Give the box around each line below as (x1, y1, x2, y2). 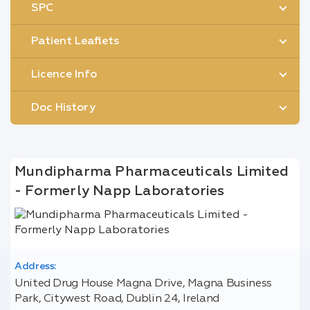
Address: (14, 262, 57, 272)
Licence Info (31, 69, 97, 80)
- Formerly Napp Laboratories (15, 184, 225, 198)
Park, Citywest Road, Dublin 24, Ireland (14, 293, 219, 305)
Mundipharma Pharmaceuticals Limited (15, 165, 289, 179)
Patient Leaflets (31, 35, 119, 47)
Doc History (31, 102, 95, 113)
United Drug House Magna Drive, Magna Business (14, 278, 272, 290)
